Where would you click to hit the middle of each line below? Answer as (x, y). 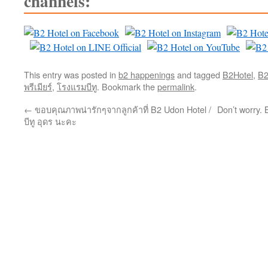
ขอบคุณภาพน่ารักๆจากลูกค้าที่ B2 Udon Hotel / (122, 109)
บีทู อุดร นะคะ (50, 121)
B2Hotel (238, 75)
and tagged (199, 75)
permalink (176, 87)
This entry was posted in (71, 75)
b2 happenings (147, 75)
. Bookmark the (127, 87)
